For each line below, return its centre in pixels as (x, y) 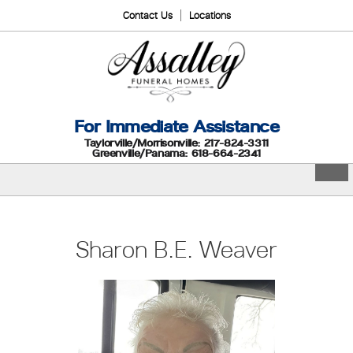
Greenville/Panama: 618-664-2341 (176, 153)
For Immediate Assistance (176, 126)
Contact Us (147, 15)
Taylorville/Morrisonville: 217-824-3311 (176, 143)
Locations (210, 15)
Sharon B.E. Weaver (176, 249)
